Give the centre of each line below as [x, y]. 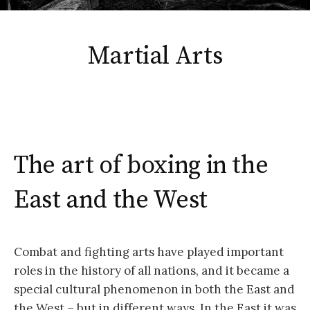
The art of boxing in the [141, 166]
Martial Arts [155, 57]
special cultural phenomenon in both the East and [154, 290]
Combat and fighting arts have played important [149, 252]
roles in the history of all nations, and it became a [152, 271]
